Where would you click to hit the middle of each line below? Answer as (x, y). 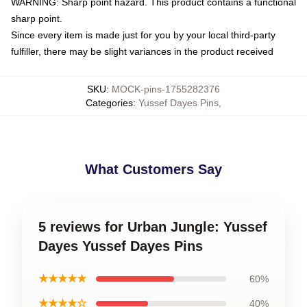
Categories (109, 103)
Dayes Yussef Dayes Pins (121, 246)
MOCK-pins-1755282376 (166, 89)
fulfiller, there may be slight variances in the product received (142, 51)
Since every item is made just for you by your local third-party (143, 35)
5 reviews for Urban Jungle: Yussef (153, 227)
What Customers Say (153, 169)
